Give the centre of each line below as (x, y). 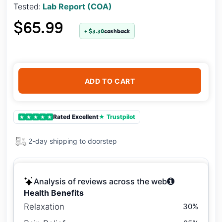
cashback (117, 31)
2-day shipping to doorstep (73, 141)
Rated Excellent (76, 117)
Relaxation (44, 207)
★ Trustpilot (117, 117)
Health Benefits (54, 193)
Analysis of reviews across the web (100, 181)
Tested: (27, 6)
